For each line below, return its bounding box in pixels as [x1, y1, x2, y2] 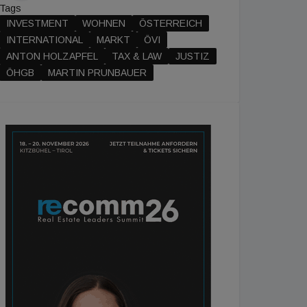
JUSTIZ [175, 51, 210, 62]
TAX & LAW [112, 51, 162, 62]
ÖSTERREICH [139, 18, 202, 29]
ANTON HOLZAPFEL [6, 51, 98, 62]
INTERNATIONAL [6, 34, 83, 45]
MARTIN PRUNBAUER [48, 67, 147, 78]
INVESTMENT [6, 18, 69, 29]
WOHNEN [82, 18, 125, 29]
